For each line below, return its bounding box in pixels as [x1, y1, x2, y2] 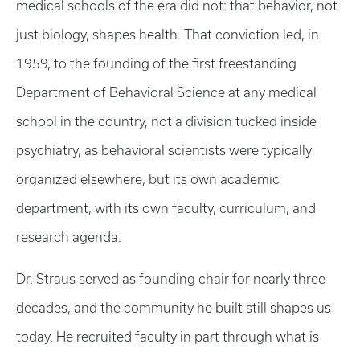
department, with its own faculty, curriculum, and [16, 201, 316, 215]
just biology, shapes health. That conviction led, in [16, 27, 319, 42]
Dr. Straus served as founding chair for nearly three [16, 272, 325, 286]
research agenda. [16, 230, 121, 244]
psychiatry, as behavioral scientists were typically [16, 143, 312, 157]
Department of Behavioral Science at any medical [16, 85, 317, 100]
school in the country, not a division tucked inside [16, 114, 317, 129]
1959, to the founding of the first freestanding [16, 56, 297, 71]
